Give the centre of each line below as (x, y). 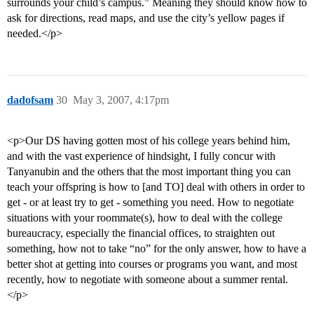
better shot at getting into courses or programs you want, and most (152, 264)
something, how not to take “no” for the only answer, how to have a (157, 249)
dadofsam (30, 100)
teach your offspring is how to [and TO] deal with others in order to (156, 187)
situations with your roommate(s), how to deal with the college (145, 218)
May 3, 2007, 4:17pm (121, 100)
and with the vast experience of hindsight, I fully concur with (141, 156)
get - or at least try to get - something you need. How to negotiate (150, 203)
